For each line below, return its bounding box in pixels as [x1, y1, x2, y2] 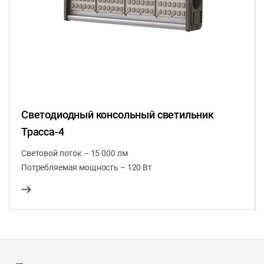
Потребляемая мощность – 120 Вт [21, 163, 152, 173]
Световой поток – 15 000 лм [21, 148, 128, 159]
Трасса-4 [21, 126, 64, 138]
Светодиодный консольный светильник [21, 108, 214, 121]
